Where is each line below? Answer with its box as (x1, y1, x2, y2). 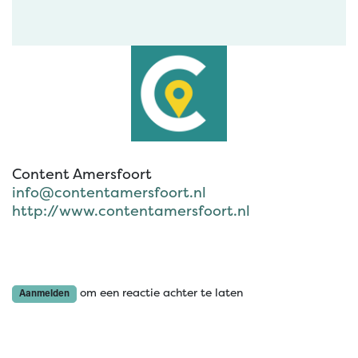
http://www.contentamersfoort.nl (12, 202, 250, 220)
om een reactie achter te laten (77, 286, 243, 300)
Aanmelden (19, 288, 70, 299)
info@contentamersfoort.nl (12, 184, 206, 201)
